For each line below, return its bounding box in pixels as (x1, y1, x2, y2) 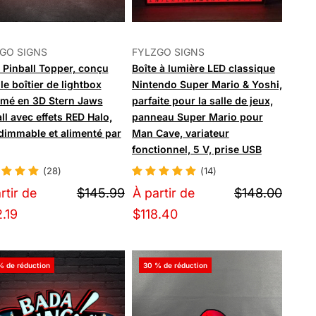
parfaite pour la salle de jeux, (131, 94, 273, 107)
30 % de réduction (142, 261, 207, 270)
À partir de (132, 186, 195, 201)
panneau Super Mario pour (131, 110, 263, 123)
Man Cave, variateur (131, 126, 229, 139)
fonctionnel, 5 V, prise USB (131, 142, 262, 155)
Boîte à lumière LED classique (131, 61, 275, 74)
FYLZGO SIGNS (131, 45, 205, 58)
